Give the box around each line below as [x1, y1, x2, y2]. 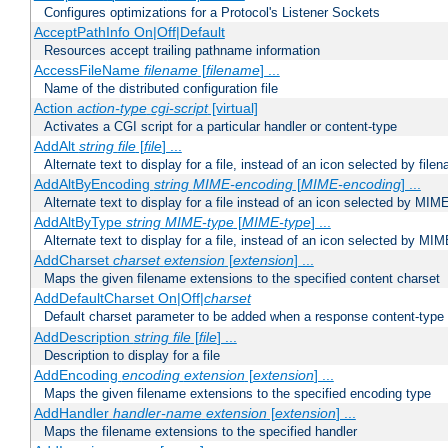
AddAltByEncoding [33, 176, 154, 193]
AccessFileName [33, 62, 144, 79]
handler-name [112, 405, 202, 422]
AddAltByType [33, 214, 126, 231]
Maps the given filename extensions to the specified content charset [44, 271, 440, 287]
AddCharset [33, 252, 113, 269]
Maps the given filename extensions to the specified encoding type [44, 386, 431, 402]
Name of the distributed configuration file [44, 81, 278, 97]
